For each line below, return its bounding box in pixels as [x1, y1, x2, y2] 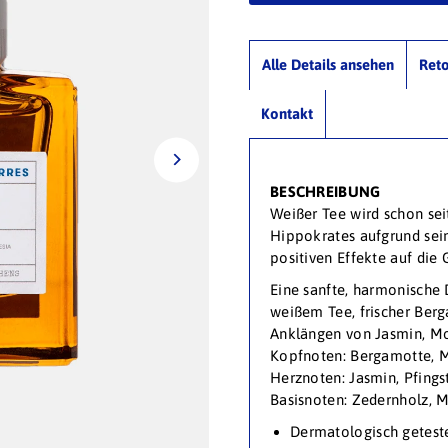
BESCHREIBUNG [269, 183, 381, 201]
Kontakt [260, 105, 313, 123]
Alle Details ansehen [261, 56, 394, 74]
